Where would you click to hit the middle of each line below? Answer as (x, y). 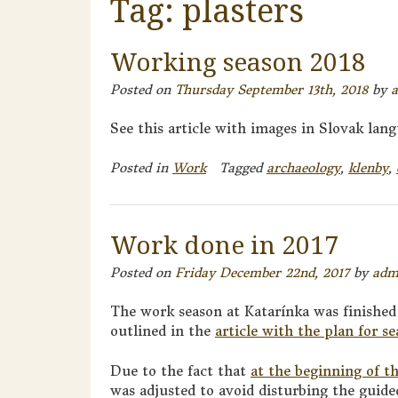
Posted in (141, 167)
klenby (368, 167)
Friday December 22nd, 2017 (262, 272)
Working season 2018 (238, 61)
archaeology (303, 167)
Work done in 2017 (224, 244)
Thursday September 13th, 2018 (271, 89)
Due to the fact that (180, 370)
